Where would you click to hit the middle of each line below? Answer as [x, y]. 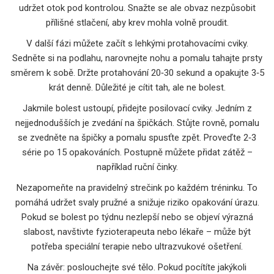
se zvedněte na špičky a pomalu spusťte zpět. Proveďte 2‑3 [137, 137]
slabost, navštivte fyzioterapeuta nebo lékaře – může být [137, 231]
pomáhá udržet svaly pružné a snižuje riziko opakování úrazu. [137, 202]
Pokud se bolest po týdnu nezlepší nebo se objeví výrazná [137, 217]
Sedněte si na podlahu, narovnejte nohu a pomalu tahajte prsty [137, 58]
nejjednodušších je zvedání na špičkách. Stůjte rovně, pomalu [137, 123]
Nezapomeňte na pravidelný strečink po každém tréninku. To [137, 187]
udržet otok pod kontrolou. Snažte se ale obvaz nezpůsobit [137, 8]
